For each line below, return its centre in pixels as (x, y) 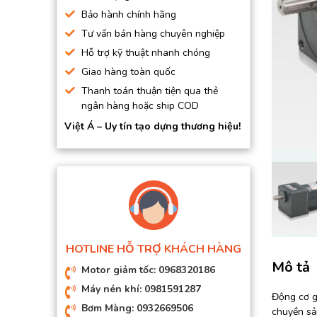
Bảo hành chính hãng (129, 15)
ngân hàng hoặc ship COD (140, 106)
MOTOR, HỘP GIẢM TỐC (123, 62)
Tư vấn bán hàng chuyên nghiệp (153, 34)
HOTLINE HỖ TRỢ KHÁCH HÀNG (153, 249)
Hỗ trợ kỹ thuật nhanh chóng (146, 53)
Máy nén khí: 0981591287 (141, 289)
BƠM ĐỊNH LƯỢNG (110, 38)
